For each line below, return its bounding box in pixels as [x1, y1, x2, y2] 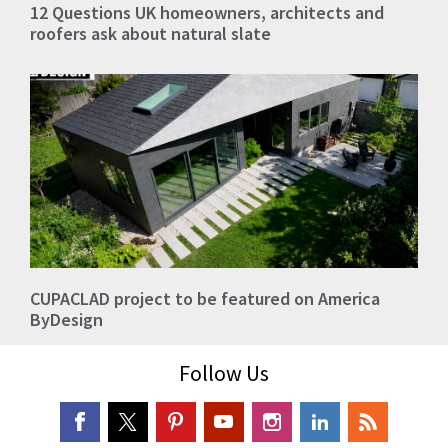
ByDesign [30, 307, 103, 331]
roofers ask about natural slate [30, 21, 271, 45]
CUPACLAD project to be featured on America [30, 286, 380, 310]
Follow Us [179, 358, 269, 387]
